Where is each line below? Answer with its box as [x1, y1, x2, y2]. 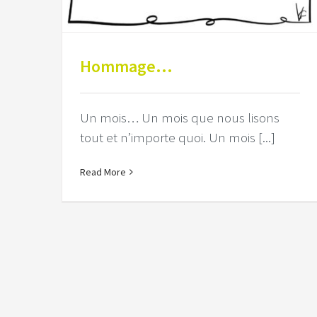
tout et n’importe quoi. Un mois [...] [80, 129, 275, 146]
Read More [80, 166, 126, 179]
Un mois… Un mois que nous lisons [80, 109, 279, 127]
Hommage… [80, 55, 173, 78]
